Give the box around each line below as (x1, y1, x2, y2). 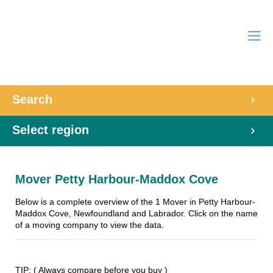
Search (12, 93, 52, 106)
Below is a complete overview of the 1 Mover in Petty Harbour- (15, 197, 255, 207)
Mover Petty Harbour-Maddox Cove (15, 172, 218, 186)
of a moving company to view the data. (15, 220, 164, 230)
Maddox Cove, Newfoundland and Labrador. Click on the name (15, 208, 258, 218)
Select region (12, 123, 89, 136)
